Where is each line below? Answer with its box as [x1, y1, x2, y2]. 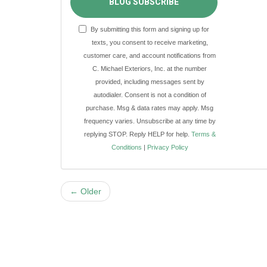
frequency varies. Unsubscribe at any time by [83, 117, 216, 125]
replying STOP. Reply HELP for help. [83, 130, 191, 138]
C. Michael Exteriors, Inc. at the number [92, 64, 207, 72]
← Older [70, 186, 101, 196]
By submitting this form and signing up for [90, 25, 209, 33]
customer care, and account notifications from [83, 51, 216, 59]
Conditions [111, 143, 142, 151]
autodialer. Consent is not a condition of [93, 91, 206, 98]
